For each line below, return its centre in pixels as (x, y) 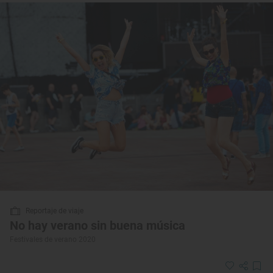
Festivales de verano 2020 (53, 239)
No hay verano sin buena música (97, 225)
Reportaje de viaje (55, 211)
